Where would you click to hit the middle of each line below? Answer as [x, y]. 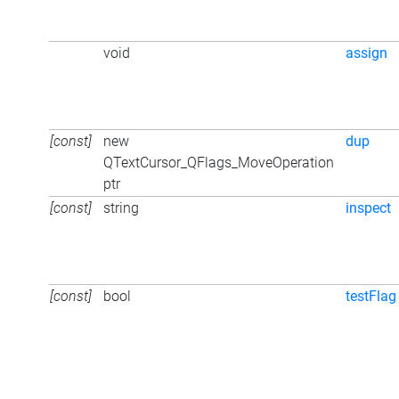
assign [366, 53]
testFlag [371, 296]
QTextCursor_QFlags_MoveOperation [219, 162]
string [121, 208]
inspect [368, 208]
